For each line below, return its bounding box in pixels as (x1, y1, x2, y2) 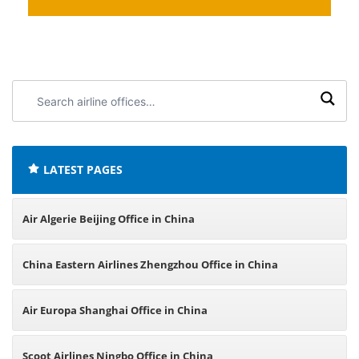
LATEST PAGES (43, 162, 123, 177)
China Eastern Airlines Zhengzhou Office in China (22, 257, 278, 272)
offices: (21, 120, 59, 134)
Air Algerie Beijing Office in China (22, 212, 195, 226)
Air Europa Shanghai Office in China (22, 303, 208, 317)
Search (21, 83, 58, 97)
